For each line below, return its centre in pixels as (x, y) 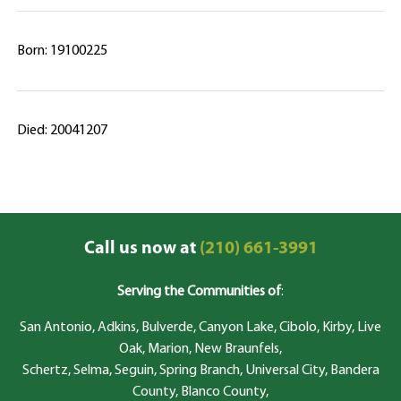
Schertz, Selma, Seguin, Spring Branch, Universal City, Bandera (200, 371)
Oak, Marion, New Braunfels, (200, 349)
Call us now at (140, 249)
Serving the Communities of (199, 292)
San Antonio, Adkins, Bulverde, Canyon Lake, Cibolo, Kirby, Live (200, 328)
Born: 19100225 (63, 51)
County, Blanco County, (200, 392)
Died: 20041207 (63, 131)
